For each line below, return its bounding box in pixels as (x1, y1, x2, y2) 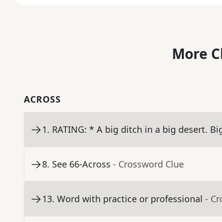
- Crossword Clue (113, 158, 184, 170)
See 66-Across (52, 158, 111, 170)
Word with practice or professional (57, 193, 203, 205)
